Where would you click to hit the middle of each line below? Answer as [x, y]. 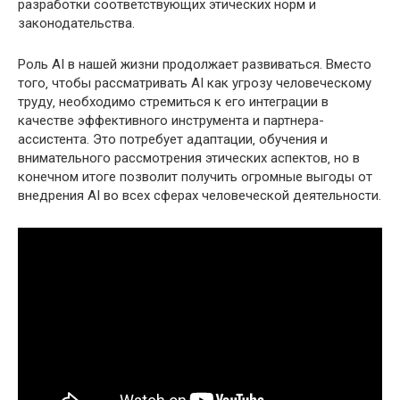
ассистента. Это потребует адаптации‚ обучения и [173, 140]
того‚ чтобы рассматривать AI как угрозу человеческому [195, 83]
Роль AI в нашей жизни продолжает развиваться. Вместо [195, 65]
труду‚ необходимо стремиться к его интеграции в [173, 102]
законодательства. [76, 24]
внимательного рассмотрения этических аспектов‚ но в [189, 158]
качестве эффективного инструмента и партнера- [171, 121]
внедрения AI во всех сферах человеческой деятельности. [200, 196]
